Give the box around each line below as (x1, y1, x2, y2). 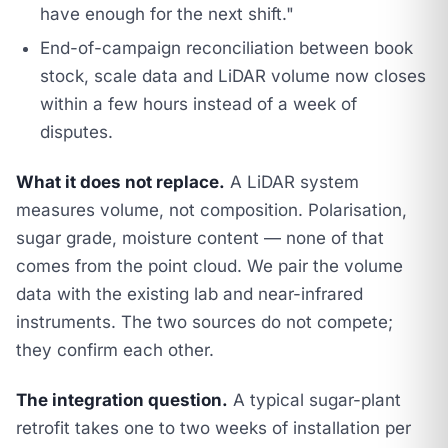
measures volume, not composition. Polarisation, (16, 200, 407, 220)
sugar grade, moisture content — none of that (16, 228, 384, 248)
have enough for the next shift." (40, 4, 294, 24)
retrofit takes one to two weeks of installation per (16, 418, 411, 438)
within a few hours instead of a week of (40, 94, 357, 114)
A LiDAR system (225, 172, 359, 192)
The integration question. (16, 390, 228, 410)
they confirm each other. (16, 340, 214, 360)
